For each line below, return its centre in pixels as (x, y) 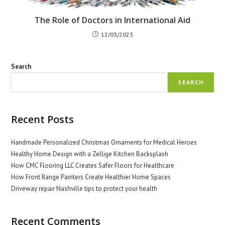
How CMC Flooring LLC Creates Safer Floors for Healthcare (93, 166)
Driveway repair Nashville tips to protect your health (84, 189)
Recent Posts (43, 120)
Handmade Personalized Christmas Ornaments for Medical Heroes (104, 143)
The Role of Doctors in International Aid (113, 20)
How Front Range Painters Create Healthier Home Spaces (91, 177)
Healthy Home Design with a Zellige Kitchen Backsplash (90, 154)
